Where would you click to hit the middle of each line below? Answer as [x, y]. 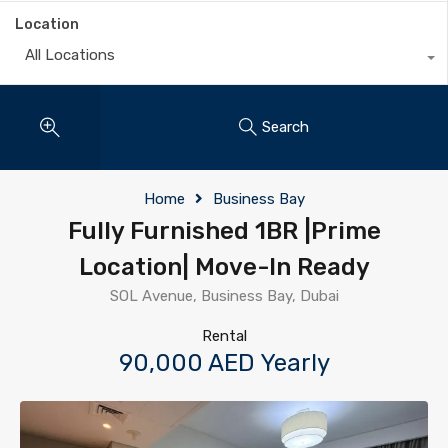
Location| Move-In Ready [224, 266]
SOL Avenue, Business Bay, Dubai [224, 295]
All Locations [70, 54]
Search [285, 127]
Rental [224, 335]
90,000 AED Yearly [224, 362]
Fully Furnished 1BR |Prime [224, 230]
